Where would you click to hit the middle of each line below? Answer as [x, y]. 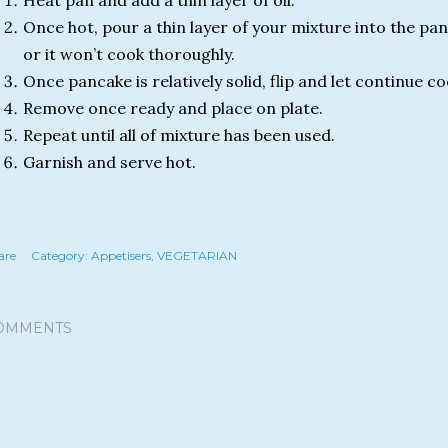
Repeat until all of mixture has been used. [179, 135]
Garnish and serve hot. [109, 162]
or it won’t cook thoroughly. [129, 54]
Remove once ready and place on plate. [173, 108]
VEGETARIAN [197, 255]
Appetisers [121, 255]
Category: [59, 255]
